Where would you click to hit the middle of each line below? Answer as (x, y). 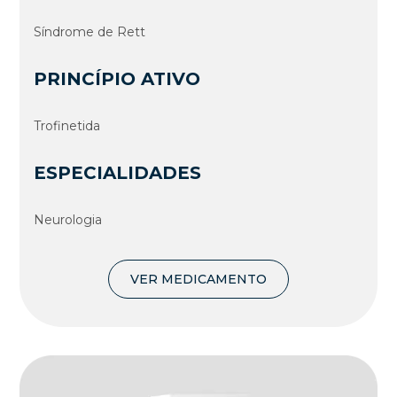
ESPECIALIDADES (118, 172)
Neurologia (68, 219)
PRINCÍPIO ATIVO (117, 78)
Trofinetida (67, 125)
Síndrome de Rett (90, 31)
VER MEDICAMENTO (198, 279)
